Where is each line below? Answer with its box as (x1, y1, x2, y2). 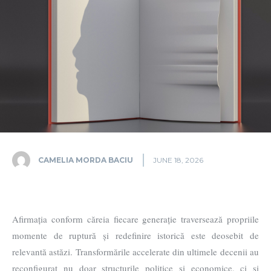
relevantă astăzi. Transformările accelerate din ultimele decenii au (12, 246, 259, 258)
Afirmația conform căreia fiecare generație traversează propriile (12, 213, 259, 226)
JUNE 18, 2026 (153, 155, 203, 165)
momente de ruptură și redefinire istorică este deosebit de (12, 229, 259, 242)
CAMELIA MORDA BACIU (38, 155, 133, 165)
